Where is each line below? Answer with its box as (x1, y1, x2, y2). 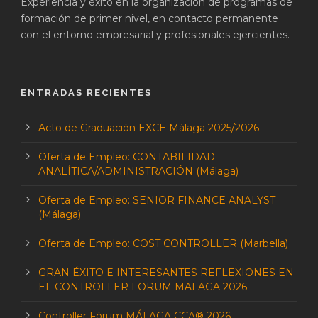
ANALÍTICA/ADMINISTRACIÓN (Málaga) (38, 164, 238, 177)
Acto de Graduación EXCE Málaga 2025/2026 (38, 121, 259, 134)
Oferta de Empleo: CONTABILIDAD (38, 150, 215, 163)
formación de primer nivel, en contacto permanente (21, 11, 278, 25)
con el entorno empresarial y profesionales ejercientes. (21, 28, 290, 41)
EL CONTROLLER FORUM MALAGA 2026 (38, 280, 247, 293)
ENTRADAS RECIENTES (21, 87, 152, 98)
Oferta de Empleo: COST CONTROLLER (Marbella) (38, 236, 288, 250)
